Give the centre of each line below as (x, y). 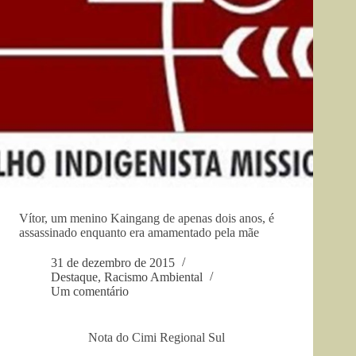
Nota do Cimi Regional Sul (157, 338)
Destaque (74, 277)
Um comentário (90, 292)
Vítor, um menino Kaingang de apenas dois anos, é (147, 219)
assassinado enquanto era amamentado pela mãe (139, 233)
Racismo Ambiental (153, 277)
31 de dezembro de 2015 (113, 263)
